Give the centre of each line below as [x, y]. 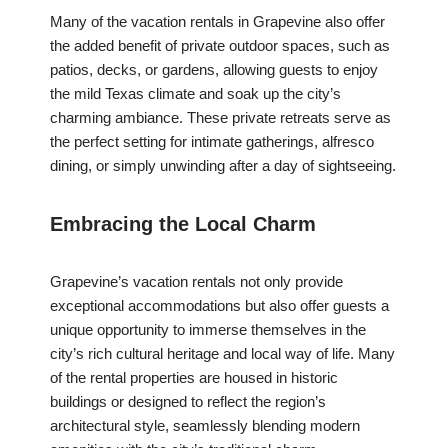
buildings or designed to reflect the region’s [188, 402]
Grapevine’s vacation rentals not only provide [196, 282]
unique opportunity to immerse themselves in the [208, 330]
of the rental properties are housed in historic [194, 378]
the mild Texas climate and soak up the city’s [195, 94]
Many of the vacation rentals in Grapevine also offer [217, 22]
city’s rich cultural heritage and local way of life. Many [222, 354]
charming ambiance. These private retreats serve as [220, 118]
